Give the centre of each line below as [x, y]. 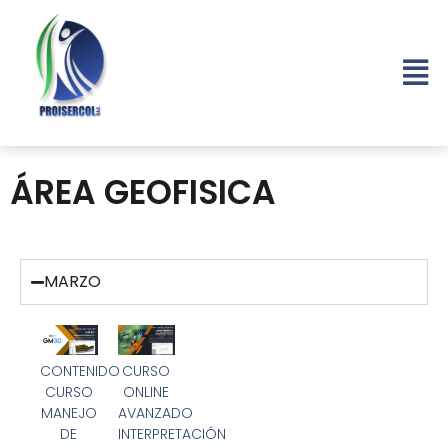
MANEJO [68, 413]
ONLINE [146, 392]
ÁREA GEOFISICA [143, 193]
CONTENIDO [80, 371]
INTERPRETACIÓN [171, 434]
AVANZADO [155, 413]
